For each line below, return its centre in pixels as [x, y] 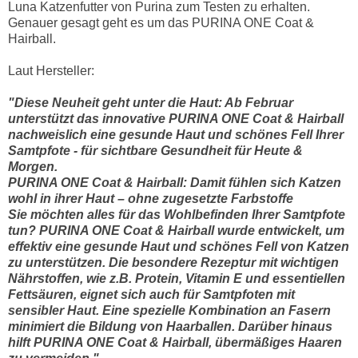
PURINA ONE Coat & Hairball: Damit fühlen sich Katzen [175, 182]
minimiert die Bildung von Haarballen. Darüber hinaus [170, 326]
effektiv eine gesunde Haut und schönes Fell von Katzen [179, 246]
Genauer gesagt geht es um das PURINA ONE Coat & [161, 22]
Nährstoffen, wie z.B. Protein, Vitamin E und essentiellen [177, 278]
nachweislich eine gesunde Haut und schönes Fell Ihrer [176, 134]
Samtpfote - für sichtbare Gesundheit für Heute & [155, 150]
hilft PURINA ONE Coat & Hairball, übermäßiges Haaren [175, 342]
